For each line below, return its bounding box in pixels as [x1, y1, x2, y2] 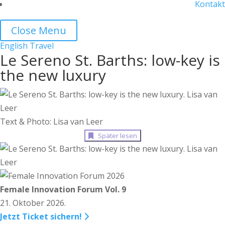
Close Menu [11, 24, 66, 37]
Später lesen [94, 131, 137, 140]
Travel [30, 40, 54, 51]
